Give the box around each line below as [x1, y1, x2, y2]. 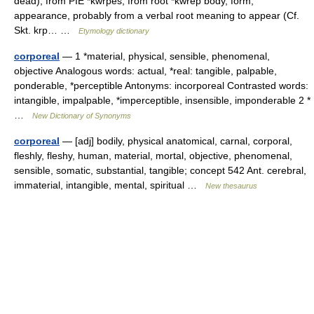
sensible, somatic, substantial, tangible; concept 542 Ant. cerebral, [14, 165, 306, 176]
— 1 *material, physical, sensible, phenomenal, [60, 50, 270, 62]
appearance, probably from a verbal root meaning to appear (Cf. [14, 10, 299, 21]
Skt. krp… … [14, 25, 78, 36]
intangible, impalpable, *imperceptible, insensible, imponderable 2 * [14, 95, 310, 106]
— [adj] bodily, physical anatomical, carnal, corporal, [60, 135, 292, 146]
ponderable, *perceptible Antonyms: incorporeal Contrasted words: [14, 80, 308, 91]
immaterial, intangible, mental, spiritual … [14, 179, 205, 191]
